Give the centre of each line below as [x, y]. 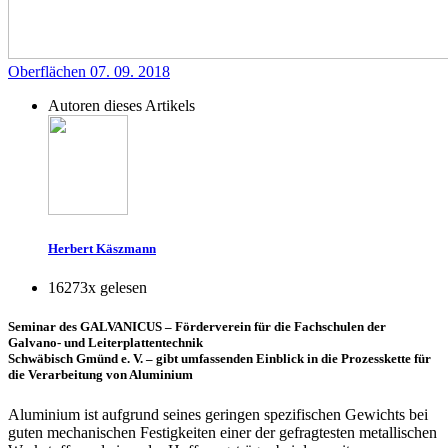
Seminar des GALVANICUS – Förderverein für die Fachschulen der [197, 327]
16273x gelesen [97, 288]
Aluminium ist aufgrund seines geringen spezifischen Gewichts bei [218, 414]
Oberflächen [47, 71]
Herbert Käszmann [102, 248]
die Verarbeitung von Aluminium [100, 375]
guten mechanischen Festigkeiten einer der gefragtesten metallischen [222, 432]
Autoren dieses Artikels [121, 105]
